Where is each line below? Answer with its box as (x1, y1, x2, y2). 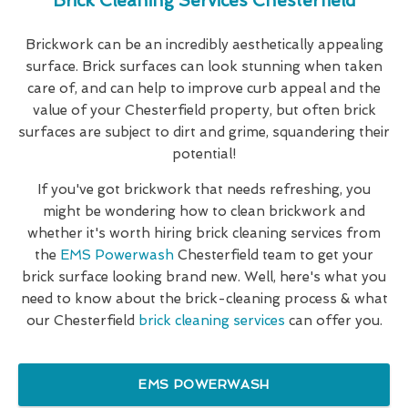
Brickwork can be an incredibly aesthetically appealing (25, 36, 383, 54)
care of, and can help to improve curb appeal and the (27, 80, 381, 97)
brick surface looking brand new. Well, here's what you (22, 269, 386, 286)
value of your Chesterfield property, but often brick (32, 102, 376, 119)
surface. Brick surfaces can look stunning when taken (25, 58, 382, 76)
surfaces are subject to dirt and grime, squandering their (18, 124, 390, 141)
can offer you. (284, 312, 382, 330)
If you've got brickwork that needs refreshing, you (37, 181, 371, 199)
